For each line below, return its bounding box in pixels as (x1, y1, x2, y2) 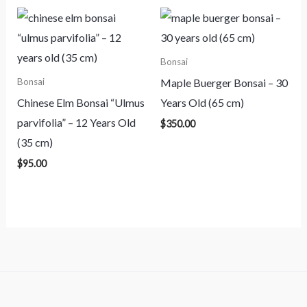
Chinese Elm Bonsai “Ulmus (16, 95, 145, 109)
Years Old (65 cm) (160, 95, 244, 109)
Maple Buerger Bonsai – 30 (160, 75, 288, 89)
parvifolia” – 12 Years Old (16, 115, 136, 129)
